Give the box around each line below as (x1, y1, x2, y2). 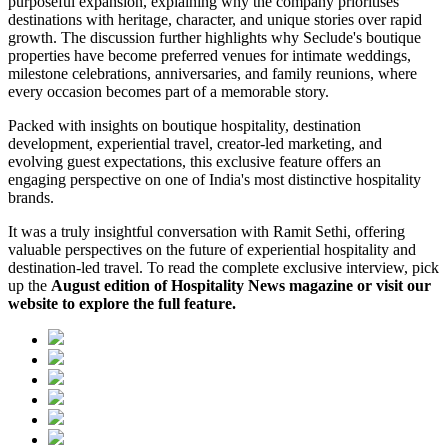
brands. (8, 188, 54, 206)
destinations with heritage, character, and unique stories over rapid (8, 10, 422, 28)
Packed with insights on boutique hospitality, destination (8, 116, 361, 134)
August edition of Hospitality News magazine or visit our (51, 276, 431, 294)
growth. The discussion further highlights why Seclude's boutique (8, 28, 421, 46)
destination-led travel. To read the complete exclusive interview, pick (8, 258, 439, 276)
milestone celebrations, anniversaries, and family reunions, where (8, 64, 417, 82)
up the (8, 276, 51, 294)
